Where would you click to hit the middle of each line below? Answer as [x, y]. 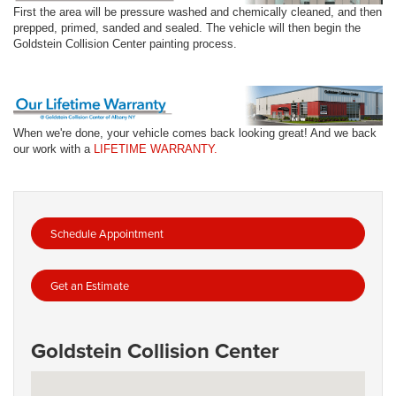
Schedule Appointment [106, 234]
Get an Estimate [88, 286]
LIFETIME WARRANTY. [156, 149]
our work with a [53, 149]
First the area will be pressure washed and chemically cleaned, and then [198, 11]
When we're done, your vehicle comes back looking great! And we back [195, 133]
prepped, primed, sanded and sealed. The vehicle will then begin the [187, 27]
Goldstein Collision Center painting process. [125, 43]
